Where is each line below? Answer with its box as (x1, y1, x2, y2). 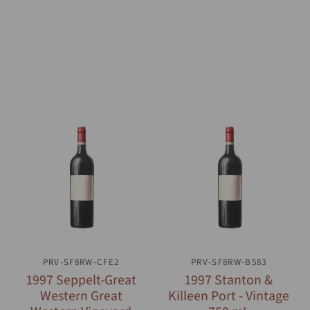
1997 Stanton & (185, 270, 273, 289)
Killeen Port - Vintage (168, 286, 290, 304)
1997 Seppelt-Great (26, 270, 136, 289)
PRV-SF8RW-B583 (191, 255, 267, 268)
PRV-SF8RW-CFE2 (42, 255, 120, 268)
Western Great (39, 286, 122, 304)
